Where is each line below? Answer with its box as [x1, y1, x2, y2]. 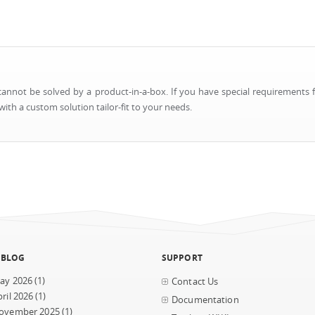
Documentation [172, 294, 239, 306]
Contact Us [172, 276, 219, 288]
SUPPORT [162, 252, 202, 263]
